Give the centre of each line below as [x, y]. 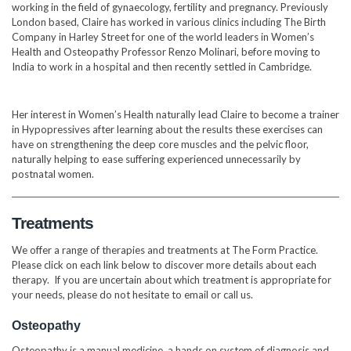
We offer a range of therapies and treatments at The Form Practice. [166, 250]
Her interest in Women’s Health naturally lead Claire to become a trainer [175, 114]
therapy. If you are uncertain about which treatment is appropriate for [172, 279]
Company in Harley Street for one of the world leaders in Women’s [163, 36]
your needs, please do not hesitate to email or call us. [132, 294]
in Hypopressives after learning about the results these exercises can [167, 129]
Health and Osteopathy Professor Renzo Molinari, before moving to [166, 51]
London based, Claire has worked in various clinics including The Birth [169, 22]
